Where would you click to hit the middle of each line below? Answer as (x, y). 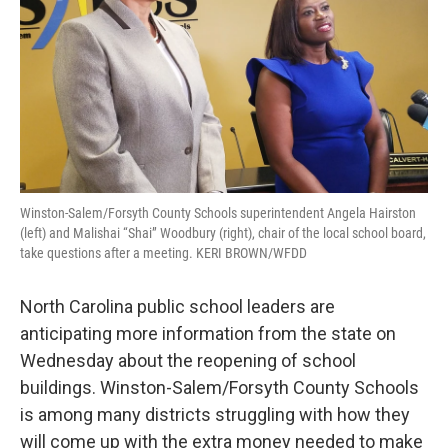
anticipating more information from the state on (208, 334)
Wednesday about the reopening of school (188, 361)
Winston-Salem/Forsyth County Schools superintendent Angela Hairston (218, 213)
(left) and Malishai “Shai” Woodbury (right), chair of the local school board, (223, 233)
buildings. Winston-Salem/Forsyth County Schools (219, 388)
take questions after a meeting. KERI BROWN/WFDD (163, 253)
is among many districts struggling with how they (215, 415)
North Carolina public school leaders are (177, 307)
